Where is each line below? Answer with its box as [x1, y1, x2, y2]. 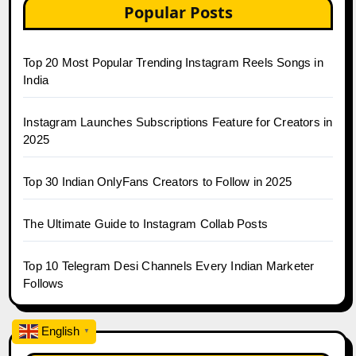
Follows [23, 276, 64, 290]
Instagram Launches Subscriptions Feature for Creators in [23, 114, 333, 129]
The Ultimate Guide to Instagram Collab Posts [23, 216, 269, 230]
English [41, 324, 79, 338]
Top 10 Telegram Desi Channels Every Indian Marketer [23, 258, 315, 273]
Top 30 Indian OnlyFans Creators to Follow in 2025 [23, 174, 292, 188]
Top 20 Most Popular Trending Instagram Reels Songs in [23, 55, 323, 69]
